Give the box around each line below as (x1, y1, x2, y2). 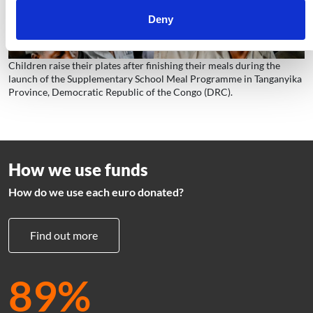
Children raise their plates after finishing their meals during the (8, 59, 280, 71)
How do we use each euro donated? (8, 184, 184, 198)
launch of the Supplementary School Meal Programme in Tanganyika (8, 72, 302, 85)
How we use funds (8, 159, 148, 180)
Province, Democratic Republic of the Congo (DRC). (8, 85, 233, 98)
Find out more (30, 228, 98, 242)
